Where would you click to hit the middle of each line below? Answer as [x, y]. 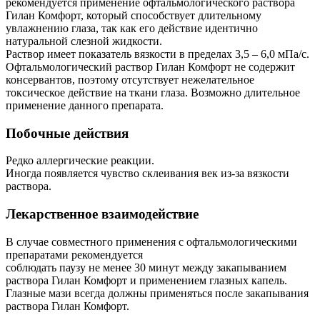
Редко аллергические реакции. [80, 161]
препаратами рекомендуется [74, 254]
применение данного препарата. [85, 105]
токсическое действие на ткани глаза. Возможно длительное [153, 92]
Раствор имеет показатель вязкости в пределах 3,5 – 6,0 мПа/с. [157, 54]
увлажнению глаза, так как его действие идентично [132, 28]
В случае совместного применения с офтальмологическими [151, 241]
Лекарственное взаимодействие [102, 214]
